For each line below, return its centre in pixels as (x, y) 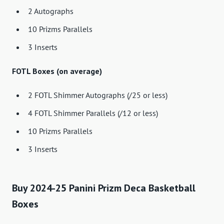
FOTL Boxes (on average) (57, 71)
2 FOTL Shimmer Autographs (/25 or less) (98, 95)
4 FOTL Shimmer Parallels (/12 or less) (93, 113)
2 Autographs (51, 11)
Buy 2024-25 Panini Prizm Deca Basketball (104, 188)
